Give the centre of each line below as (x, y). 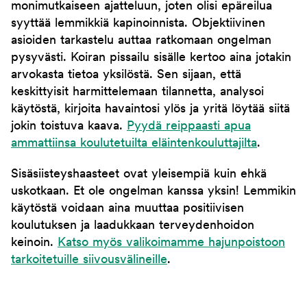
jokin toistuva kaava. (69, 127)
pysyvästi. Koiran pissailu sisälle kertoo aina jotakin (151, 58)
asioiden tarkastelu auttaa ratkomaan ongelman (141, 41)
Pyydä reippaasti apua (189, 127)
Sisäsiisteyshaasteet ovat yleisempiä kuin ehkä (139, 175)
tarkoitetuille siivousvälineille (89, 260)
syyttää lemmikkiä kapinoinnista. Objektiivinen (138, 24)
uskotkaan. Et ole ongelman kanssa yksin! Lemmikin (153, 192)
